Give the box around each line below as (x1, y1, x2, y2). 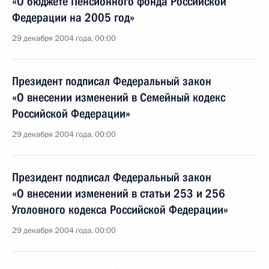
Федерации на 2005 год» (12, 10, 134, 25)
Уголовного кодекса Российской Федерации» (12, 202, 228, 217)
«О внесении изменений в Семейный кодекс (12, 90, 225, 104)
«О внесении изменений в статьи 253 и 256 (12, 186, 225, 201)
